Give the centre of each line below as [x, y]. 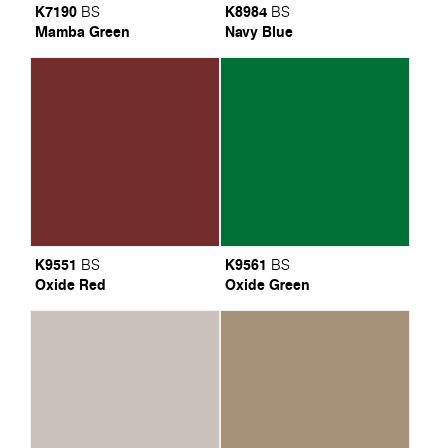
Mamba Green [81, 31]
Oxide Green [266, 284]
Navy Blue [258, 31]
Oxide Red [70, 284]
